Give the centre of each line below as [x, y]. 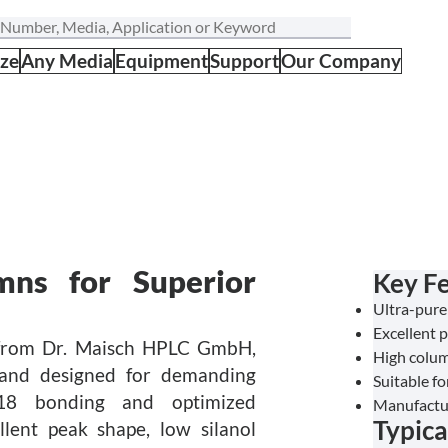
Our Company [341, 61]
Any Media [67, 61]
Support [244, 61]
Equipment [161, 61]
